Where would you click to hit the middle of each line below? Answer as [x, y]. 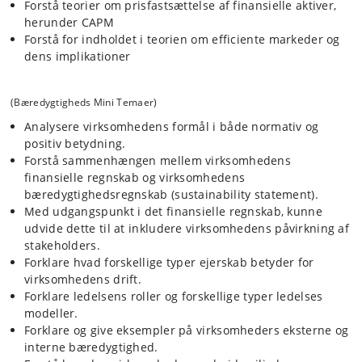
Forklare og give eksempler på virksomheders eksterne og [187, 330]
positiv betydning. [75, 143]
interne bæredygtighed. [91, 347]
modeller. [51, 313]
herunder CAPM [69, 22]
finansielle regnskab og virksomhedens [135, 177]
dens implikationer [78, 56]
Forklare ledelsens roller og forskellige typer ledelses [174, 296]
